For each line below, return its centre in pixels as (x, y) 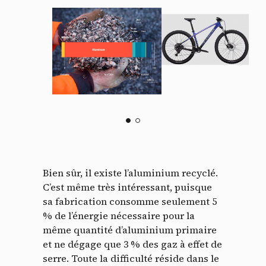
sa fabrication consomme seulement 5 (130, 202)
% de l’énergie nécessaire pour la (119, 216)
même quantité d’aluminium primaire (130, 230)
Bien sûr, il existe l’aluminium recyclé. (130, 173)
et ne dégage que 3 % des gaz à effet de (132, 244)
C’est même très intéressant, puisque (127, 187)
